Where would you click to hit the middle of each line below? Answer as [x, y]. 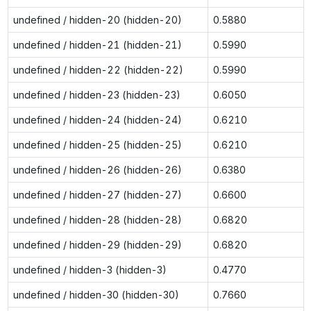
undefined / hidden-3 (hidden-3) [90, 269]
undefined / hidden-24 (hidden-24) [97, 119]
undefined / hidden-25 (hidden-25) [97, 144]
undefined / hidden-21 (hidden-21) [97, 44]
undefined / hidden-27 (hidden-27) [97, 194]
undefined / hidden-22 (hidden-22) [98, 69]
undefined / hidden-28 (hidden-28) [97, 219]
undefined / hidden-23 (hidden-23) [96, 94]
